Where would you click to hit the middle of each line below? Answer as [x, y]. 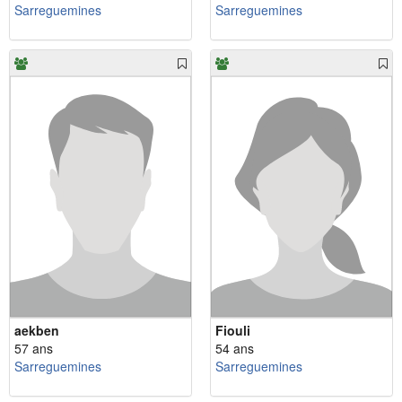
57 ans [34, 349]
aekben [37, 331]
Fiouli [233, 331]
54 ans [235, 349]
